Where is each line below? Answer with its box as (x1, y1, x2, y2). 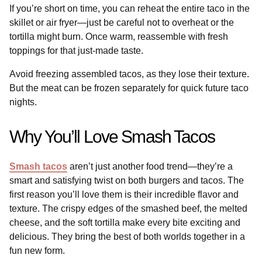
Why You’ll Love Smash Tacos (9, 126, 215, 146)
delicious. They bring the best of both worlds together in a (9, 231, 245, 242)
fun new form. (9, 245, 65, 256)
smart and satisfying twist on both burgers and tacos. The (9, 175, 244, 185)
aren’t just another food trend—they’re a (67, 161, 233, 171)
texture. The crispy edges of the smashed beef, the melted (9, 203, 247, 213)
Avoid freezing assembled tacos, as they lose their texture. (9, 68, 249, 79)
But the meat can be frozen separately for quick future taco (9, 82, 249, 93)
